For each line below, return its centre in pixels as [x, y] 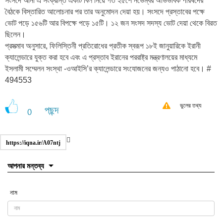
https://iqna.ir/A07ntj [33, 143]
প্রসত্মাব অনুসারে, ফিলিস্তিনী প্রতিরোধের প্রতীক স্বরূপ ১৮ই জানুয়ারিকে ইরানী [103, 46]
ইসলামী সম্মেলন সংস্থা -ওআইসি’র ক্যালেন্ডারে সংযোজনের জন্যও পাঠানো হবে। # [108, 69]
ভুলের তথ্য [191, 106]
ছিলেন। [15, 35]
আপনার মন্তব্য [26, 166]
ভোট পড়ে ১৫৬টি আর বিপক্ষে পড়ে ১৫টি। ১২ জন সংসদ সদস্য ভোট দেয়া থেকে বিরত [111, 23]
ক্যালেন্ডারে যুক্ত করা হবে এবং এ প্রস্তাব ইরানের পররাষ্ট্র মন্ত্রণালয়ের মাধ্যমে [101, 57]
